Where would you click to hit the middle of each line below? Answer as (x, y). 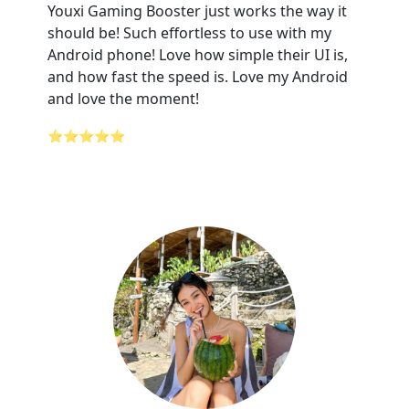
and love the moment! (123, 99)
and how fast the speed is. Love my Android (198, 77)
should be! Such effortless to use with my (189, 33)
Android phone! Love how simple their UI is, (198, 55)
